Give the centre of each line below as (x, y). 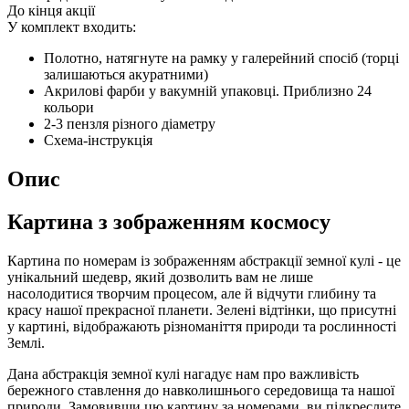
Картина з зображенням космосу (169, 222)
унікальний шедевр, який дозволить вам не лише (160, 278)
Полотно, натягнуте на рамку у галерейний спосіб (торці (221, 58)
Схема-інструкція (98, 141)
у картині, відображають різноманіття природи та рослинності (202, 327)
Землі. (26, 343)
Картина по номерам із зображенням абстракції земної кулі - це (204, 261)
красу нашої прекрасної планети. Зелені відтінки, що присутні (202, 310)
